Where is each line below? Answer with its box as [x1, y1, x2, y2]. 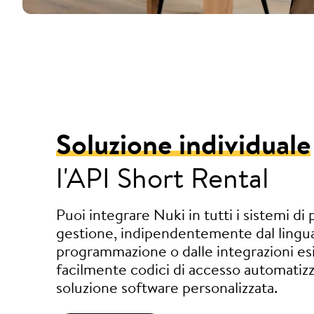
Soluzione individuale [56, 123, 310, 163]
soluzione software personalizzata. [56, 275, 278, 299]
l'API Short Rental [56, 157, 269, 197]
